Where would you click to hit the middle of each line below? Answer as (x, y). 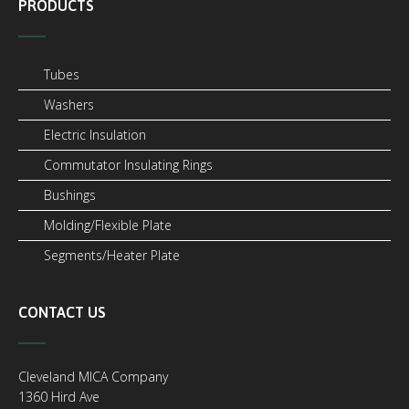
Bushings (70, 195)
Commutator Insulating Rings (128, 165)
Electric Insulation (95, 135)
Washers (69, 105)
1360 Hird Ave (59, 396)
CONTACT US (62, 312)
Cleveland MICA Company (93, 376)
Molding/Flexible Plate (108, 225)
